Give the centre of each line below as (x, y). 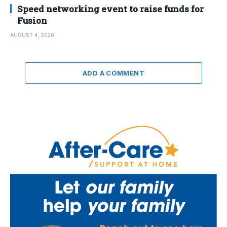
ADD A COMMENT (113, 73)
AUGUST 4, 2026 (32, 35)
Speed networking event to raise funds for (110, 9)
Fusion (32, 21)
